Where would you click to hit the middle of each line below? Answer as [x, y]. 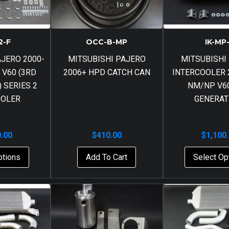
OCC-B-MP [107, 42]
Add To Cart [107, 157]
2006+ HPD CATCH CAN [107, 72]
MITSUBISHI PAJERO [107, 59]
